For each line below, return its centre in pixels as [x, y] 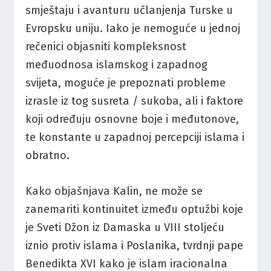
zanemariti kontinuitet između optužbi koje [135, 210]
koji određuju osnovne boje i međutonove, [132, 119]
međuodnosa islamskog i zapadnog [117, 64]
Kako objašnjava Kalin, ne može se [114, 191]
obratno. [48, 155]
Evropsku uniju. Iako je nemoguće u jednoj [133, 28]
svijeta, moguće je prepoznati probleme [126, 83]
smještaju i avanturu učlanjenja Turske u [129, 10]
